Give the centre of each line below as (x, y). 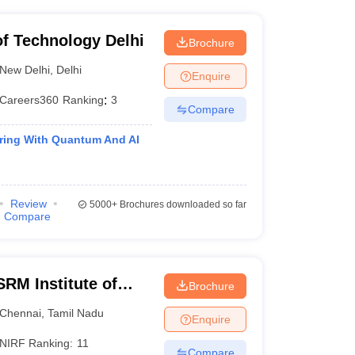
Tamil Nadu (76, 313)
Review (28, 204)
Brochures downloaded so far (181, 204)
